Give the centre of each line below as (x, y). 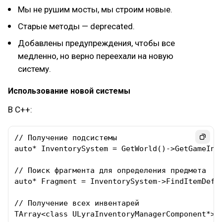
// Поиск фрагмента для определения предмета (110, 170)
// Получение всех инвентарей (77, 203)
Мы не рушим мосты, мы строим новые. (95, 9)
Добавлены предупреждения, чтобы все (96, 43)
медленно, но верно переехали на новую (96, 56)
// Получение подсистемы (66, 138)
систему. (34, 69)
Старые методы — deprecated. (76, 26)
